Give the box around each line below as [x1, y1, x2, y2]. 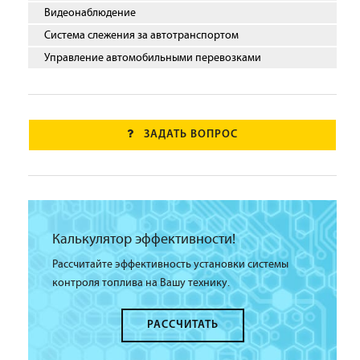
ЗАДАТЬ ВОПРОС [144, 129, 238, 141]
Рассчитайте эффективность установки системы [52, 258, 288, 272]
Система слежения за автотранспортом [44, 29, 239, 43]
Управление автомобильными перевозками [44, 51, 261, 65]
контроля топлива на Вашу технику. [52, 276, 230, 290]
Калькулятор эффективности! [52, 231, 235, 248]
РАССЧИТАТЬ [146, 319, 219, 332]
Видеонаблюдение [44, 6, 136, 20]
